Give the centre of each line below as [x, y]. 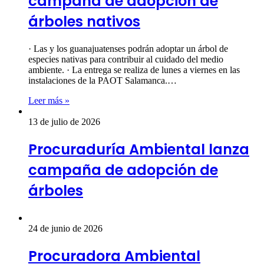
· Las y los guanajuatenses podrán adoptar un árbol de [128, 49]
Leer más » [49, 101]
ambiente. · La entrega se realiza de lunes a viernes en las [134, 70]
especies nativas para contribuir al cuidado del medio [126, 60]
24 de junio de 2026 [65, 228]
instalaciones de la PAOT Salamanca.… [103, 81]
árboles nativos [84, 22]
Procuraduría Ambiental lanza [139, 150]
